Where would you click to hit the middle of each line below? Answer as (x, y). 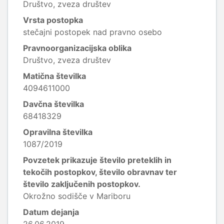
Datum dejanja (51, 212)
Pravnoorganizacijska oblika (77, 48)
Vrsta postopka (53, 20)
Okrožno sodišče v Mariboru (77, 196)
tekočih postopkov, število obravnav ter (100, 172)
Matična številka (54, 76)
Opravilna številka (58, 132)
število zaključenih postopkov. (82, 184)
